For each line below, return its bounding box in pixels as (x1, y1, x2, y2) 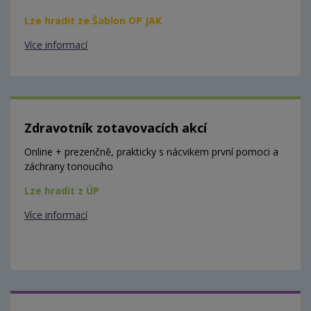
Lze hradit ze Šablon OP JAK (24, 14, 162, 28)
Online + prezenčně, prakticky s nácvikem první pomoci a (24, 145, 278, 159)
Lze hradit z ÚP (24, 184, 99, 198)
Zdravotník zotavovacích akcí (24, 119, 207, 137)
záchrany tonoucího (24, 160, 113, 174)
